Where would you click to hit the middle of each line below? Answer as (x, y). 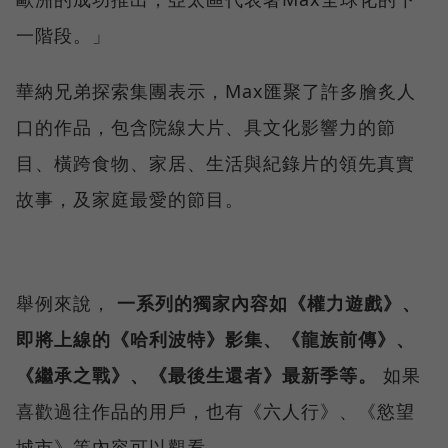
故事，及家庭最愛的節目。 (130, 199)
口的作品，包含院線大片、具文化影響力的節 (206, 127)
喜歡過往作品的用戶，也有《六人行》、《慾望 (215, 411)
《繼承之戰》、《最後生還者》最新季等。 (196, 375)
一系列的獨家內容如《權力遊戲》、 (269, 303)
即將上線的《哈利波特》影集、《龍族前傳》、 (215, 339)
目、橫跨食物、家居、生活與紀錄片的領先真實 (215, 163)
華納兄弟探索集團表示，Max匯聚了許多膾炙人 (216, 91)
